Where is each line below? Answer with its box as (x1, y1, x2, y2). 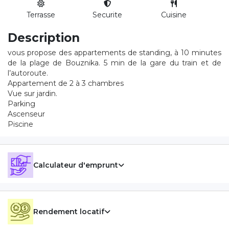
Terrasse (27, 10, 55, 20)
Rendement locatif (33, 207, 104, 216)
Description (8, 31, 80, 45)
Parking (8, 99, 35, 109)
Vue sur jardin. (8, 89, 57, 99)
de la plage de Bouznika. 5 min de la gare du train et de (8, 58, 221, 68)
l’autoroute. (8, 68, 48, 78)
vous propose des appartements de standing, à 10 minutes (8, 48, 221, 58)
